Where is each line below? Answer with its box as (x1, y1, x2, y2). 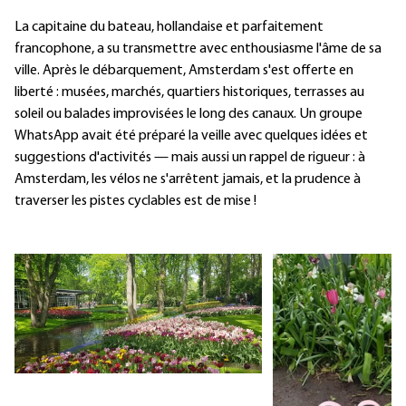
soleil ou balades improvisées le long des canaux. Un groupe (14, 106, 362, 121)
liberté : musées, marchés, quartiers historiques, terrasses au (14, 84, 364, 100)
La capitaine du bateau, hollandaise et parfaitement (14, 19, 324, 34)
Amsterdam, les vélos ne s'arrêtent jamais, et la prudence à (14, 171, 361, 187)
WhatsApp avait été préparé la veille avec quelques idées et (14, 128, 368, 143)
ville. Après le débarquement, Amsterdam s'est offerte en (14, 63, 353, 78)
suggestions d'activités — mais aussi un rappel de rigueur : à (14, 150, 365, 165)
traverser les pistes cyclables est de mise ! (14, 193, 256, 208)
